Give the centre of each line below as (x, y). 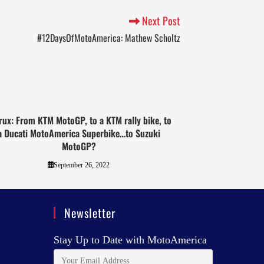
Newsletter (90, 212)
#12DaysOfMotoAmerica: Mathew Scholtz (109, 37)
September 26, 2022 (82, 165)
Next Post (160, 20)
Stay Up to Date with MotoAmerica (130, 240)
